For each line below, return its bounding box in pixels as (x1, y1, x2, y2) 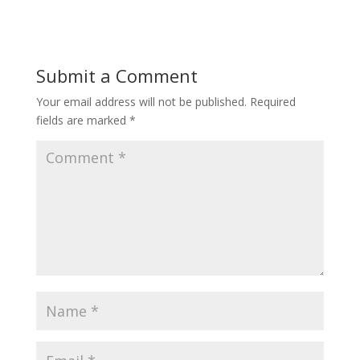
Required (249, 93, 296, 109)
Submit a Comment (35, 63, 198, 88)
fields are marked (35, 112, 129, 128)
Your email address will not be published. (35, 93, 247, 109)
